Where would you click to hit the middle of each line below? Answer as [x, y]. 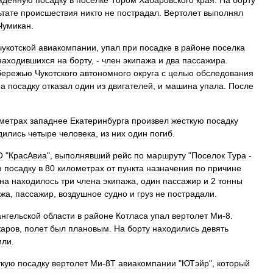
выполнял [223, 13]
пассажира [204, 60]
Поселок [208, 155]
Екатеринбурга [100, 121]
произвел [150, 121]
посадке [156, 48]
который [233, 263]
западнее [49, 121]
